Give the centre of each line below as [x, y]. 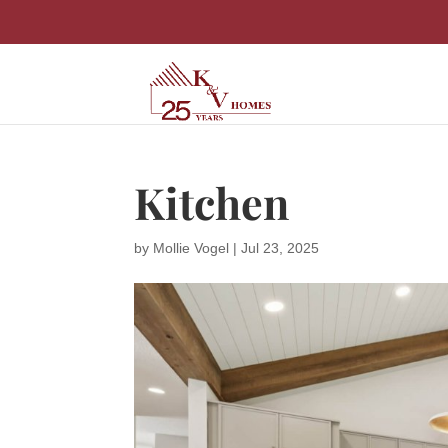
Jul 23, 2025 [280, 248]
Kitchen [212, 202]
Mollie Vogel [191, 248]
